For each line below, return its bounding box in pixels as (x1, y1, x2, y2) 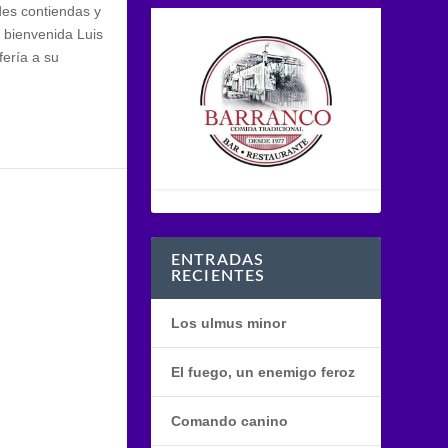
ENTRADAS (170, 252, 265, 269)
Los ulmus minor (170, 315, 286, 332)
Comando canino (170, 413, 288, 430)
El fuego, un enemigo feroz (170, 364, 355, 381)
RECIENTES (170, 268, 266, 285)
